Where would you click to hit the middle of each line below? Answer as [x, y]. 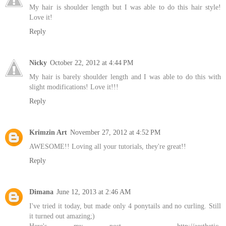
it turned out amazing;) [62, 216]
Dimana [41, 192]
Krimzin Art [48, 132]
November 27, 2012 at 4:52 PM [115, 132]
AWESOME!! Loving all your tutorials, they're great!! [108, 147]
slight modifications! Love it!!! [74, 87]
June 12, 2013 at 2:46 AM [94, 192]
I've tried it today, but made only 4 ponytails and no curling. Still [125, 206]
